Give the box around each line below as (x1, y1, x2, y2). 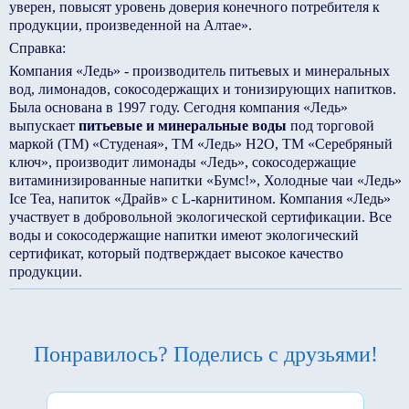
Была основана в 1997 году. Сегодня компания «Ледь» (9, 100, 348, 115)
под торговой (290, 118, 374, 133)
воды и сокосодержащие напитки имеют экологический (9, 227, 359, 243)
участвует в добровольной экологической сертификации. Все (9, 209, 392, 225)
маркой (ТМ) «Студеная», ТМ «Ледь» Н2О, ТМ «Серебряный (9, 136, 393, 152)
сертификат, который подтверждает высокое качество (9, 246, 343, 261)
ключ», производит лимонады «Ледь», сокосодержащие (9, 154, 356, 170)
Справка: (9, 40, 66, 56)
